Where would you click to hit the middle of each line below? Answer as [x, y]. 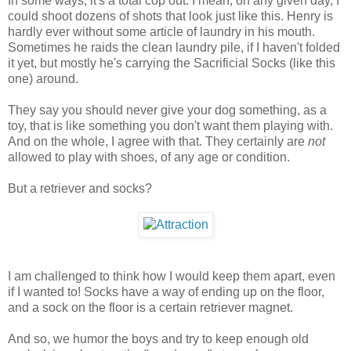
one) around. [43, 78]
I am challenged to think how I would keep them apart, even [172, 276]
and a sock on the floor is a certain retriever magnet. [150, 307]
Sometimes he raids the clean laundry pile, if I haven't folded [174, 47]
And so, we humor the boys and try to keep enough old [158, 338]
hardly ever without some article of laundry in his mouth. [161, 31]
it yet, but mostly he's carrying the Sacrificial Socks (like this [172, 63]
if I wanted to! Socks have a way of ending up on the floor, [166, 291]
